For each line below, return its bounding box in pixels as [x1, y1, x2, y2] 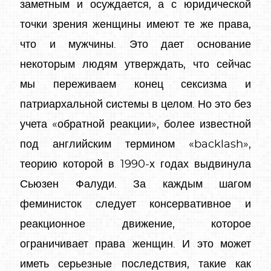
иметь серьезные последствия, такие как [20, 258, 251, 270]
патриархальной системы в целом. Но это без [20, 99, 251, 110]
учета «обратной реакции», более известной [20, 119, 251, 130]
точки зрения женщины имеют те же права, [20, 19, 251, 30]
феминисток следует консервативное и [20, 198, 251, 210]
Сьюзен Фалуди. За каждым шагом [20, 178, 251, 190]
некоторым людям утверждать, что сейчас [20, 59, 251, 70]
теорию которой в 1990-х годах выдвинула [20, 158, 251, 170]
